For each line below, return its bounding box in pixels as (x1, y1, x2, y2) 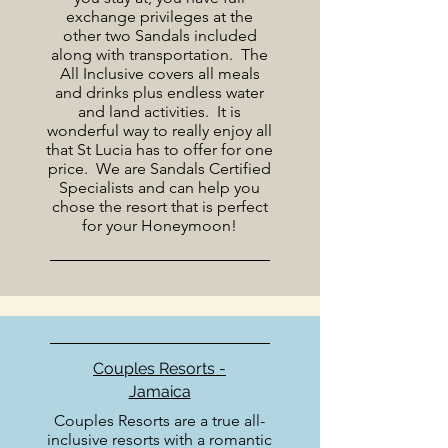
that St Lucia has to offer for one (46, 140, 273, 159)
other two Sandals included (62, 26, 257, 45)
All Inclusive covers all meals (59, 64, 260, 83)
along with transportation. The (51, 45, 268, 64)
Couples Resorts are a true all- (54, 411, 265, 430)
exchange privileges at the (66, 7, 253, 26)
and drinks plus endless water (55, 83, 264, 102)
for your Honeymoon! (82, 216, 237, 235)
